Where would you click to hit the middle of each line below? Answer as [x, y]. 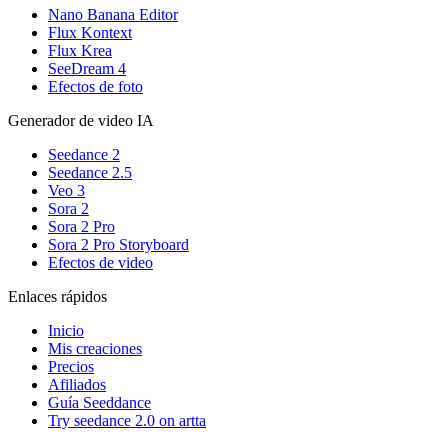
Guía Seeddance [99, 403]
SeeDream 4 [87, 69]
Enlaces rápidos [57, 297]
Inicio [66, 331]
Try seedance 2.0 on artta [127, 421]
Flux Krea [80, 51]
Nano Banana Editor [113, 15]
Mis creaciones [95, 349]
